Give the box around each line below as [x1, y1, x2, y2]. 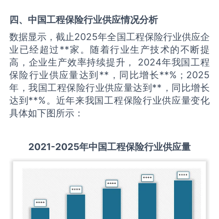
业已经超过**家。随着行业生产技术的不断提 [9, 44, 210, 56]
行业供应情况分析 [84, 13, 158, 25]
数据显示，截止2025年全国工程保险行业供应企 [9, 31, 210, 43]
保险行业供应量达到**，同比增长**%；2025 [9, 69, 210, 81]
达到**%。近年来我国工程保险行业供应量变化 [9, 94, 210, 107]
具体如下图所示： [9, 107, 84, 119]
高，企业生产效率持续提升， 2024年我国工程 [9, 56, 210, 68]
